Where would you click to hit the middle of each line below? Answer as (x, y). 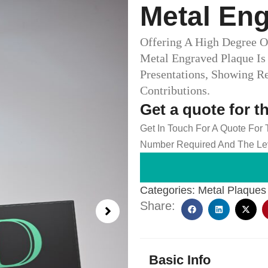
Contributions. (175, 90)
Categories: (167, 190)
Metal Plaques (232, 190)
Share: (158, 206)
